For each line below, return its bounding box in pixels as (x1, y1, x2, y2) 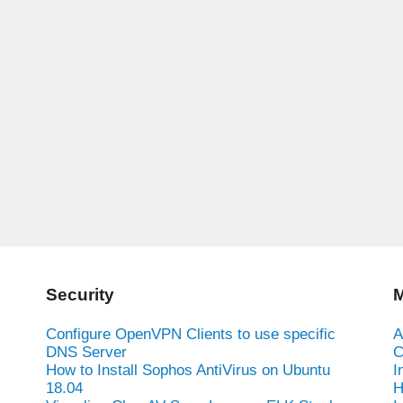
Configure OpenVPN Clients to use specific (45, 325, 336, 343)
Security (45, 284, 114, 304)
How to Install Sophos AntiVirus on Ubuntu (45, 361, 330, 379)
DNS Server (45, 343, 127, 361)
